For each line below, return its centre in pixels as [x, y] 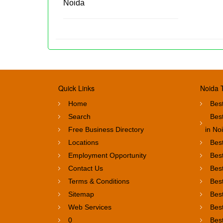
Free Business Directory [106, 129]
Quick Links [76, 88]
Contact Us [86, 168]
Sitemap [81, 194]
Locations [83, 142]
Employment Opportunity [107, 155]
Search [79, 116]
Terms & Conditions [99, 181]
